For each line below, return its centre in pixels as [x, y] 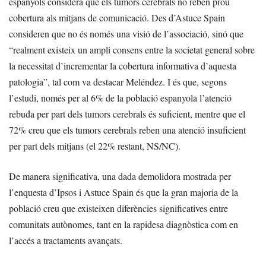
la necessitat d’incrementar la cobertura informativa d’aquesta [123, 65]
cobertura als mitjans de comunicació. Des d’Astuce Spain [117, 17]
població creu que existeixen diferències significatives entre [118, 208]
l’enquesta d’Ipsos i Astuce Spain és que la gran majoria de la [123, 192]
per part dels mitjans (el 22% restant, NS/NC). [95, 145]
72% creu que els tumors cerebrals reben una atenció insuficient [127, 129]
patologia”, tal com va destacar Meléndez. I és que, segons [118, 81]
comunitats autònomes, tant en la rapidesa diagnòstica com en [123, 224]
